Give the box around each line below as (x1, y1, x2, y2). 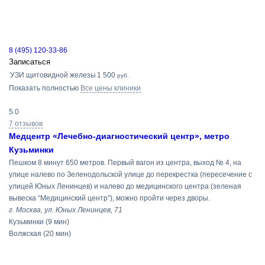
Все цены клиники (80, 84, 141, 92)
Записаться (9, 57, 50, 66)
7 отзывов (9, 119, 43, 128)
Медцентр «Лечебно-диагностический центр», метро (9, 131, 230, 141)
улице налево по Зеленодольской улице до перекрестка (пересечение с (9, 170, 252, 179)
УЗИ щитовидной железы (10, 71, 96, 79)
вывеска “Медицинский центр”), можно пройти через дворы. (9, 194, 210, 202)
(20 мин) (43, 230, 71, 238)
